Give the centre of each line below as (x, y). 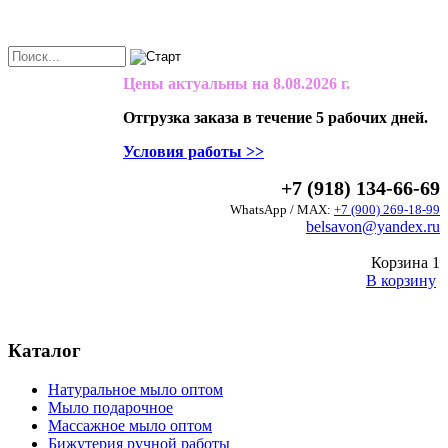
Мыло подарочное (110, 407)
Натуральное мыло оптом (135, 389)
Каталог (44, 350)
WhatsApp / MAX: (282, 209)
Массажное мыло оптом (130, 425)
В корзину (401, 280)
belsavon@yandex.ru (373, 226)
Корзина (401, 262)
